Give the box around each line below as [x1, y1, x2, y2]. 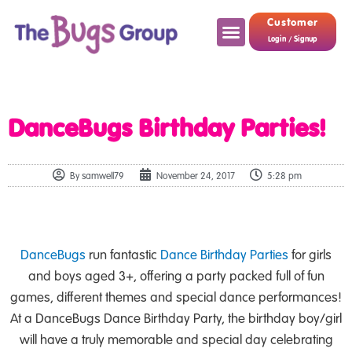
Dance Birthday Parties [160, 245, 288, 264]
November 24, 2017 [156, 169, 235, 182]
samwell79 [79, 169, 124, 182]
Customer [267, 15, 318, 29]
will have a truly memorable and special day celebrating [19, 330, 333, 349]
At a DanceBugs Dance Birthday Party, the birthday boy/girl [10, 309, 342, 328]
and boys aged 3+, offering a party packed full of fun [27, 266, 324, 285]
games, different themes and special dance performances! [10, 288, 342, 306]
